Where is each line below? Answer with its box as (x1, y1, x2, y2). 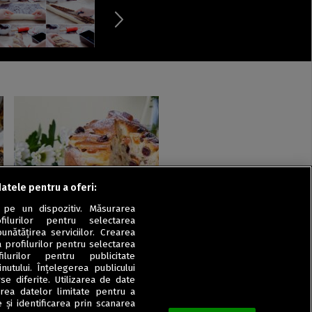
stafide (13, 221, 49, 234)
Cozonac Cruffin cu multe (13, 205, 141, 218)
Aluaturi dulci (13, 188, 63, 198)
